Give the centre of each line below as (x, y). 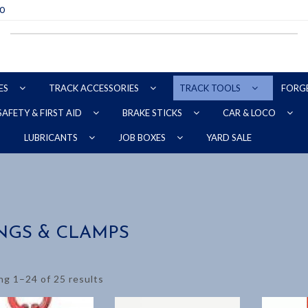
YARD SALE (229, 137)
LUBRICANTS (52, 137)
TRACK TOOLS (211, 88)
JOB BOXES (143, 137)
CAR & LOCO (250, 113)
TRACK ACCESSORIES (95, 88)
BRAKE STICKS (153, 113)
